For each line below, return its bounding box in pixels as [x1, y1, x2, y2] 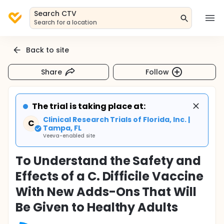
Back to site [26, 44, 69, 55]
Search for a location [34, 18, 97, 26]
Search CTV [34, 8, 76, 18]
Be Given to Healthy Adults [15, 199, 178, 215]
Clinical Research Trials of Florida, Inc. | [43, 114, 190, 124]
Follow [145, 66, 169, 77]
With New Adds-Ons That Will [15, 183, 197, 200]
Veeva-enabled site [43, 132, 95, 139]
